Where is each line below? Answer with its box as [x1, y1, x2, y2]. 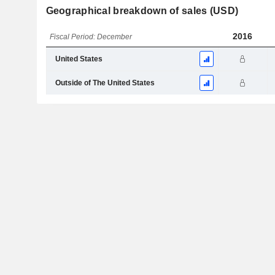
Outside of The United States [55, 79, 155, 88]
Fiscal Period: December [50, 33, 133, 42]
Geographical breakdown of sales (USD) [45, 6, 239, 17]
